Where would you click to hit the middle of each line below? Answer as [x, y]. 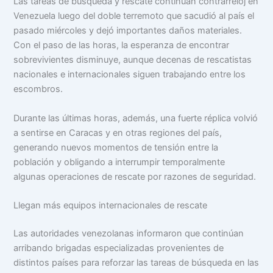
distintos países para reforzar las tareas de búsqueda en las [136, 262]
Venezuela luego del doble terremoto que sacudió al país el [134, 16]
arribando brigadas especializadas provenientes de [119, 248]
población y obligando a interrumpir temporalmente [119, 162]
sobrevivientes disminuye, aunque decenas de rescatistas [133, 60]
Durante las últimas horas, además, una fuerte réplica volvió [136, 118]
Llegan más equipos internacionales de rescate [111, 205]
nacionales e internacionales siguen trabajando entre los [130, 75]
